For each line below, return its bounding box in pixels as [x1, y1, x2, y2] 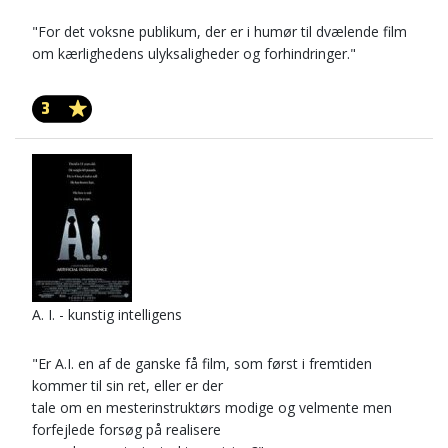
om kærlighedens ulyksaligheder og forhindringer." [32, 44, 356, 63]
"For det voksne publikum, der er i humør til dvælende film [32, 22, 407, 41]
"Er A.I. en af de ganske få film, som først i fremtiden [32, 354, 372, 373]
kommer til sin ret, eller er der [32, 376, 223, 395]
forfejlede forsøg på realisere [32, 420, 221, 439]
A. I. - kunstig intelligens [32, 305, 182, 324]
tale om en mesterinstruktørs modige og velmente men [32, 398, 392, 417]
